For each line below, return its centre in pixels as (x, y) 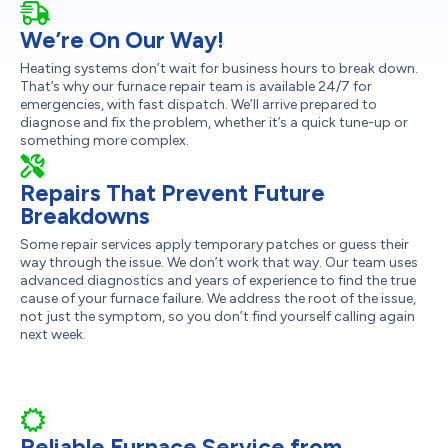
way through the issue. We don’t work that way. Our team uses (219, 263)
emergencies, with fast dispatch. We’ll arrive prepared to (198, 105)
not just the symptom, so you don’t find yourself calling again (217, 317)
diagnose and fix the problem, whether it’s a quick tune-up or (214, 123)
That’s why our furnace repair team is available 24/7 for (196, 87)
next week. (53, 335)
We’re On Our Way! (122, 40)
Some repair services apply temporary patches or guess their (214, 245)
